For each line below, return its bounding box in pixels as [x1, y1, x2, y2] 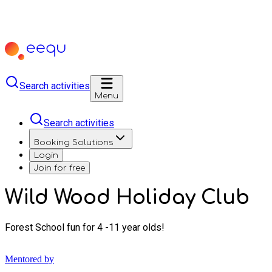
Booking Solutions [34, 138, 113, 147]
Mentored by [5, 253, 54, 264]
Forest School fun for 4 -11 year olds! [5, 221, 165, 233]
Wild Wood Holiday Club [5, 187, 250, 209]
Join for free [34, 163, 85, 172]
